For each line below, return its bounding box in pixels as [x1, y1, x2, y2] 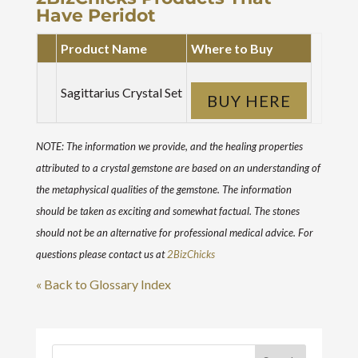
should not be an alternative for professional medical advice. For [35, 226, 313, 239]
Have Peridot [35, 5, 156, 26]
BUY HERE [206, 91, 291, 110]
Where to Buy [190, 41, 273, 56]
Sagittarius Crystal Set [60, 85, 182, 100]
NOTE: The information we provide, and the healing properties [35, 140, 303, 153]
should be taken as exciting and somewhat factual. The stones [35, 205, 300, 217]
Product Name [60, 41, 147, 56]
